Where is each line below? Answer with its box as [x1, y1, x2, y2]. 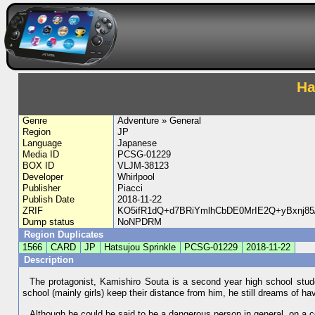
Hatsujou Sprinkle [104, 242, 176, 252]
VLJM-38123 [117, 160, 169, 171]
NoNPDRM [117, 217, 162, 227]
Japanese [117, 138, 157, 148]
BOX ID [22, 160, 55, 171]
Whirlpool [117, 172, 155, 182]
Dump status [22, 217, 75, 227]
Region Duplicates [23, 229, 103, 240]
